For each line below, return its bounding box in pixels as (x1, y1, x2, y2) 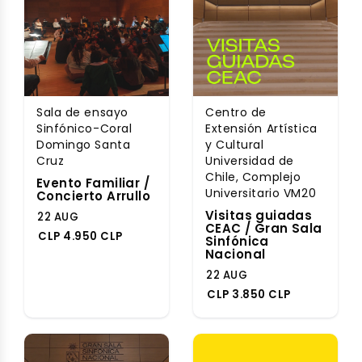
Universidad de (205, 153, 294, 169)
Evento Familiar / (36, 175, 150, 192)
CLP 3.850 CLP (207, 287, 291, 302)
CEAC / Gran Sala (205, 220, 322, 237)
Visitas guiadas (205, 207, 313, 224)
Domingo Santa (36, 137, 131, 153)
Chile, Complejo (205, 169, 301, 185)
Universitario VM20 (205, 185, 317, 201)
